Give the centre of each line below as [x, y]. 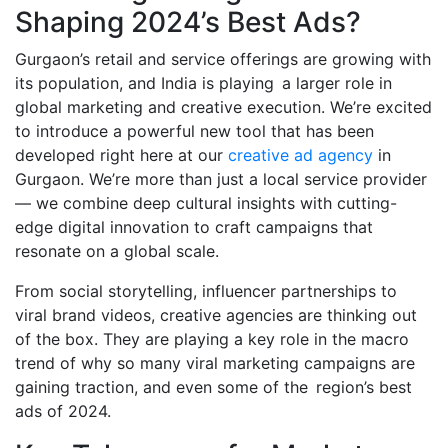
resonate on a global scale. [117, 250]
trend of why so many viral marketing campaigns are [215, 362]
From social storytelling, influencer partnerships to [206, 290]
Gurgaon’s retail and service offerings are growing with [223, 58]
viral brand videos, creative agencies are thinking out [216, 314]
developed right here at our [121, 154]
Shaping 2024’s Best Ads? [188, 21]
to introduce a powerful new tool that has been [194, 130]
